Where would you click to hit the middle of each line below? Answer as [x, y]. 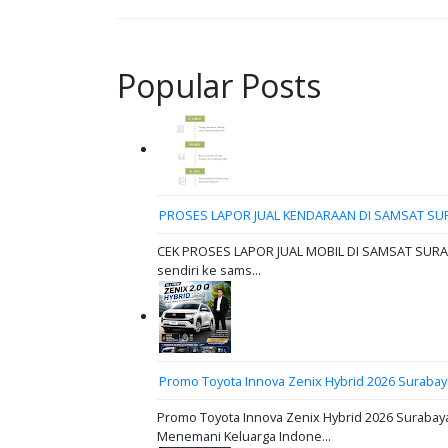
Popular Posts [219, 86]
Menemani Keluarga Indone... [244, 435]
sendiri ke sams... [209, 269]
